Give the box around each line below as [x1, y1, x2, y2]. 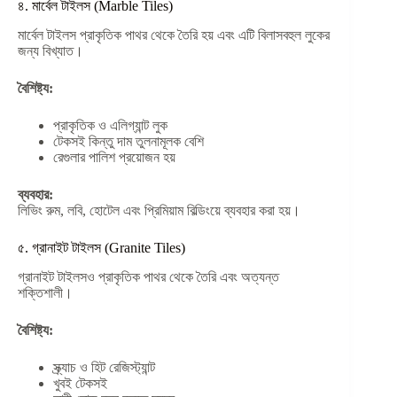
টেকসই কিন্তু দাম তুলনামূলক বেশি [53, 134, 204, 150]
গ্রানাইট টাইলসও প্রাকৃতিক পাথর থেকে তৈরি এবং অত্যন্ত [18, 269, 279, 284]
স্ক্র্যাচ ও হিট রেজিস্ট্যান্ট [53, 359, 155, 375]
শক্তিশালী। [18, 284, 73, 300]
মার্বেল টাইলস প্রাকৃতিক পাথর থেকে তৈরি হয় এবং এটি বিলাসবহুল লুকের [18, 27, 330, 43]
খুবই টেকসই [53, 375, 107, 391]
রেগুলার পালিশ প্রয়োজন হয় [53, 150, 175, 166]
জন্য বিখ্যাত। [18, 43, 83, 59]
